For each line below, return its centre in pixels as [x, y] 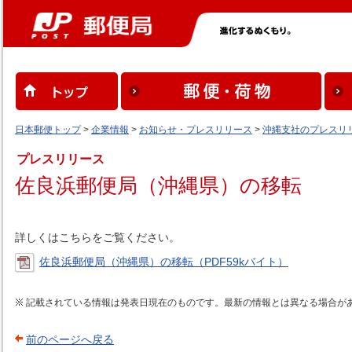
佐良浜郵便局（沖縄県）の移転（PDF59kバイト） [164, 262]
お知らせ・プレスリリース [196, 130]
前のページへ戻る [70, 339]
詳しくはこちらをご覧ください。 [97, 237]
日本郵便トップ [48, 130]
